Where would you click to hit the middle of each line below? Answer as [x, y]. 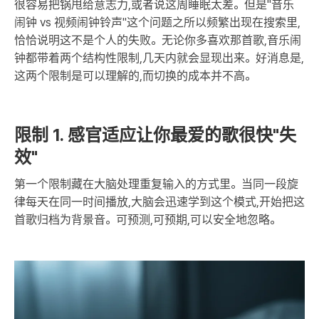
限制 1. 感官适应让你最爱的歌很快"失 [155, 135]
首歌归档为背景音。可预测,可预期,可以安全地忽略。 [147, 220]
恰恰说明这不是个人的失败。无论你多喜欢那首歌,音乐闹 [158, 41]
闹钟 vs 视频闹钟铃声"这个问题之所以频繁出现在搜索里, [157, 23]
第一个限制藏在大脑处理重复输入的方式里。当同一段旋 [156, 184]
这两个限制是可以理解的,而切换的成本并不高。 [135, 76]
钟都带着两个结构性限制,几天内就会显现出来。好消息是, [159, 58]
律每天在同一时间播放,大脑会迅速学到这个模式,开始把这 [159, 202]
